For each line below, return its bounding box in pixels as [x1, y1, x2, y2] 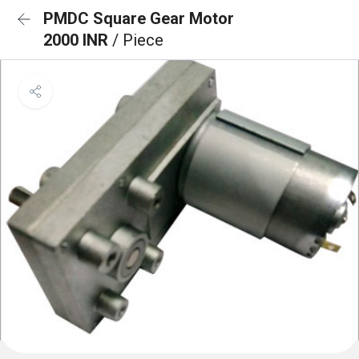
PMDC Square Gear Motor [43, 9, 234, 28]
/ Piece [112, 30, 163, 50]
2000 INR [43, 30, 112, 50]
